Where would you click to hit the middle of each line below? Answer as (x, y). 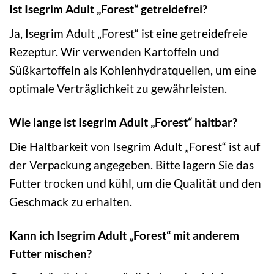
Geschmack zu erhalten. (71, 201)
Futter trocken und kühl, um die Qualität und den (135, 183)
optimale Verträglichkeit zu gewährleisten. (118, 89)
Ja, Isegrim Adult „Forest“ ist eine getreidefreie (128, 34)
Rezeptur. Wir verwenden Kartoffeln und (114, 52)
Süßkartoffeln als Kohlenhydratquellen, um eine (133, 70)
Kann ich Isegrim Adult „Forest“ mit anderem (124, 235)
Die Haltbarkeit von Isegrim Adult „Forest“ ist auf (135, 146)
